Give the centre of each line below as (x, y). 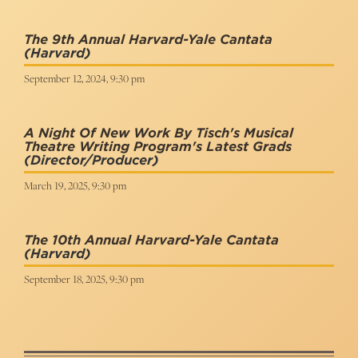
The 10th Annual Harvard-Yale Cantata (151, 240)
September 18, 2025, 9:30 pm (84, 279)
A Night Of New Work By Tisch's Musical (159, 133)
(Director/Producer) (91, 160)
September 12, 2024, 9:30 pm (84, 78)
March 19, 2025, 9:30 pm (75, 185)
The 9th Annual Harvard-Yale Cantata (148, 40)
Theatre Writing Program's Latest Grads (158, 147)
